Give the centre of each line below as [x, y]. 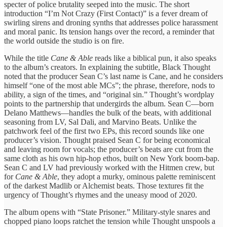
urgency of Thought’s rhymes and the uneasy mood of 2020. [101, 195]
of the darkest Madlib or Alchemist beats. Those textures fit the [104, 185]
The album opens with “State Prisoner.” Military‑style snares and [107, 212]
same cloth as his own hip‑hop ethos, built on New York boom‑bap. [112, 158]
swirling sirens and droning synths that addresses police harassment [111, 22]
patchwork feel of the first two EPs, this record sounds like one [104, 131]
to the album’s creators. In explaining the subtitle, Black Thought [107, 67]
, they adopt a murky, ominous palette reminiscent [136, 176]
